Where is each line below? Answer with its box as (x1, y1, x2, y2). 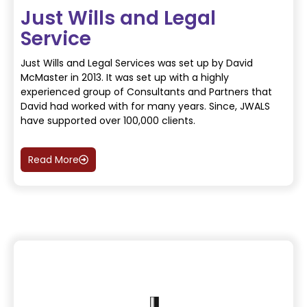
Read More (28, 153, 79, 167)
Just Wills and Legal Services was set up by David (21, 56, 253, 71)
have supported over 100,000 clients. (21, 114, 195, 128)
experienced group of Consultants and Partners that (21, 85, 272, 99)
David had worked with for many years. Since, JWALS (21, 99, 270, 114)
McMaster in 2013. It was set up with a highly (21, 71, 229, 85)
